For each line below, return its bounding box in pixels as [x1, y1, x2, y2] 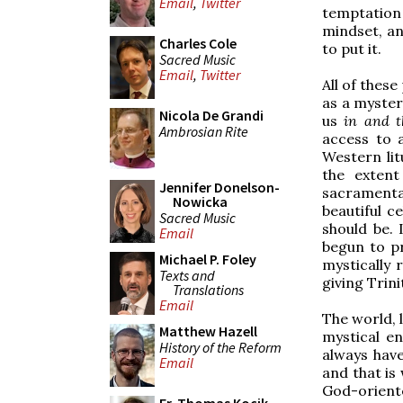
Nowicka [173, 193, 228, 210]
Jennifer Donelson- [159, 178, 280, 196]
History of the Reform [159, 337, 282, 356]
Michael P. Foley [159, 250, 256, 268]
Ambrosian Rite [159, 121, 248, 140]
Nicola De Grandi [159, 106, 264, 124]
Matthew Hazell [159, 322, 257, 340]
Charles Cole [159, 34, 237, 52]
